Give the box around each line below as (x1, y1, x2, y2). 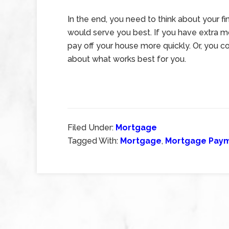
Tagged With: (67, 136, 120, 146)
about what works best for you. (67, 54, 188, 64)
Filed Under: (67, 123, 116, 132)
